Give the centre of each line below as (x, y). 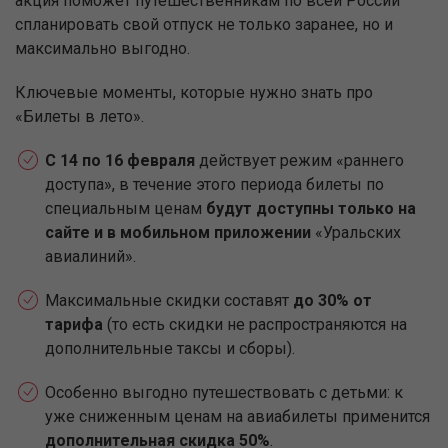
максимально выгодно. (102, 48)
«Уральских (356, 232)
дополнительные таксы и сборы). (170, 348)
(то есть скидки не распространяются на (255, 324)
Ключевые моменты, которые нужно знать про (194, 92)
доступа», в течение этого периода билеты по (214, 184)
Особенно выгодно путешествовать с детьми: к (224, 392)
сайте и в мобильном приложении (178, 232)
